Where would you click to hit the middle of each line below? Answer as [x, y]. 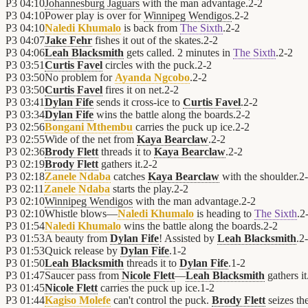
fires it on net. [133, 90]
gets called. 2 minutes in [178, 53]
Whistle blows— [81, 214]
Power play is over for [94, 16]
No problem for [80, 78]
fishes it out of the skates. [148, 41]
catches [129, 177]
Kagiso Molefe [78, 300]
